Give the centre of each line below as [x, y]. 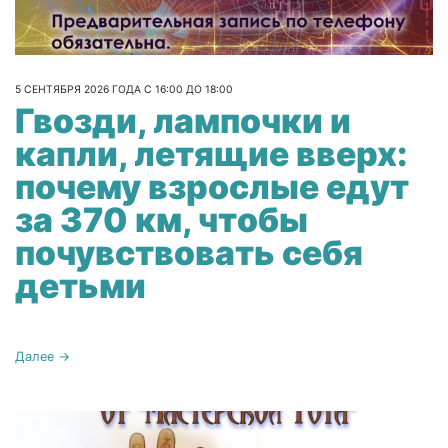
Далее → [42, 357]
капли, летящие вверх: [211, 154]
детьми [80, 286]
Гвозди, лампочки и [183, 121]
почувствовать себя [189, 253]
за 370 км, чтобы [161, 220]
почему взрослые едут [212, 187]
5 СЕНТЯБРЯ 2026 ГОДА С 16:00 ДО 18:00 [124, 89]
